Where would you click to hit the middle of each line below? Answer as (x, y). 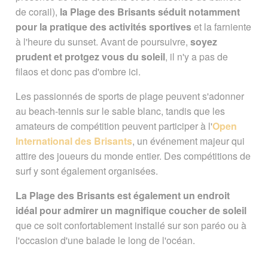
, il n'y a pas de (196, 56)
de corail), (37, 11)
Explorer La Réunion (90, 29)
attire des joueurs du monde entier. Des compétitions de (133, 156)
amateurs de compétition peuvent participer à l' (114, 126)
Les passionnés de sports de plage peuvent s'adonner (130, 96)
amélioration (199, 83)
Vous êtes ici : (76, 14)
